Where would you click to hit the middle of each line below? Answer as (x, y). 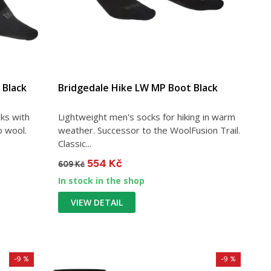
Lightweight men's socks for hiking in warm (147, 116)
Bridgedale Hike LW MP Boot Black (138, 87)
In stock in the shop (102, 180)
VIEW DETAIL (97, 202)
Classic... (75, 143)
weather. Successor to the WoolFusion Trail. (149, 130)
